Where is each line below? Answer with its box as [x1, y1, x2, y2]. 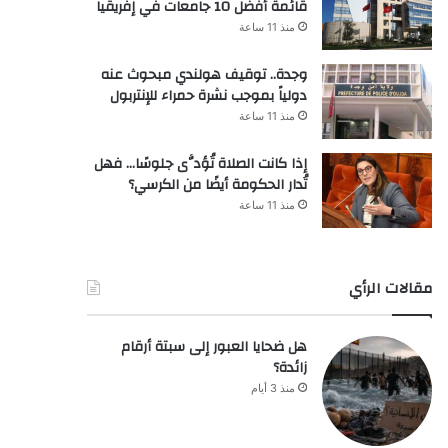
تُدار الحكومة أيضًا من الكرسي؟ [127, 171, 307, 198]
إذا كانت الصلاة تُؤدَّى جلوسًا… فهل [93, 150, 307, 177]
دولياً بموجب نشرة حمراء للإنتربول [109, 82, 307, 109]
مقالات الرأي [348, 274, 432, 302]
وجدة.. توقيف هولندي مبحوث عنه [100, 61, 307, 88]
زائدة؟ [272, 354, 307, 381]
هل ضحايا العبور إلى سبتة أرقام [120, 333, 307, 360]
